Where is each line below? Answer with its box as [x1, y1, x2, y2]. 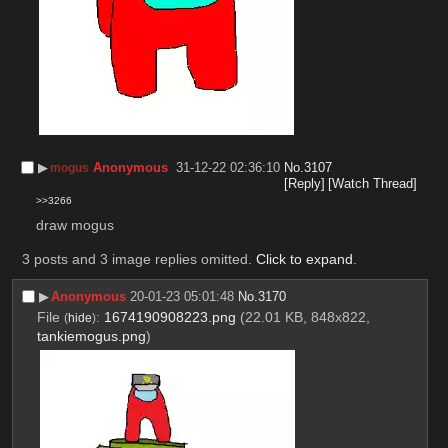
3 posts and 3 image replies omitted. [21, 250, 256, 267]
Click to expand [255, 250, 353, 267]
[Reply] [283, 175, 325, 191]
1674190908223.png [103, 308, 236, 325]
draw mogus [35, 216, 114, 233]
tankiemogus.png [36, 327, 146, 344]
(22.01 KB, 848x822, [239, 308, 370, 325]
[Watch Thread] [328, 175, 418, 191]
